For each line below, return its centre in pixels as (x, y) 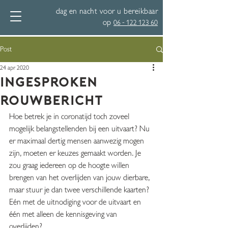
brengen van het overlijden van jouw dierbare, (80, 178)
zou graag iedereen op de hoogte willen (70, 166)
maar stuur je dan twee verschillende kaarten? (80, 190)
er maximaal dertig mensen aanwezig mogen (78, 141)
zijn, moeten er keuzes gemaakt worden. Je (76, 153)
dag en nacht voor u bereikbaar (107, 11)
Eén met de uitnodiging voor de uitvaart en (76, 202)
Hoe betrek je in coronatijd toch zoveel (70, 117)
